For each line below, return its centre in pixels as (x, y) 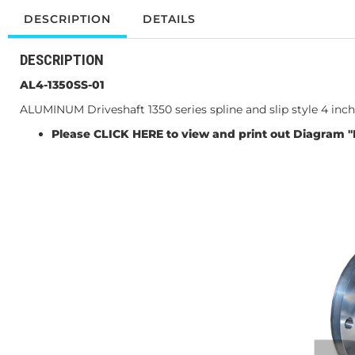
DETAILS (169, 19)
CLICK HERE (128, 134)
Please (73, 134)
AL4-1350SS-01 (62, 85)
